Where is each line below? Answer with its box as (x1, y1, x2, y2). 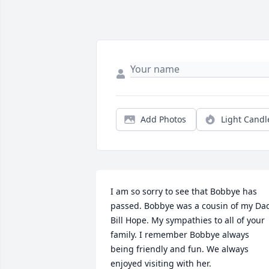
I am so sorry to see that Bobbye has (110, 186, 257, 198)
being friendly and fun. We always (110, 243, 249, 255)
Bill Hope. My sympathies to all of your (110, 214, 265, 226)
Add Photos (141, 113, 186, 125)
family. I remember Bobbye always (110, 229, 249, 241)
